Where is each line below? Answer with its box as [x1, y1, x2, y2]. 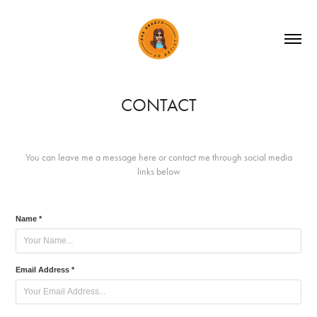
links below [137, 166, 180, 178]
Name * [16, 214, 42, 223]
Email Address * [16, 265, 75, 274]
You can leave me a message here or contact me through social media [25, 151, 292, 163]
